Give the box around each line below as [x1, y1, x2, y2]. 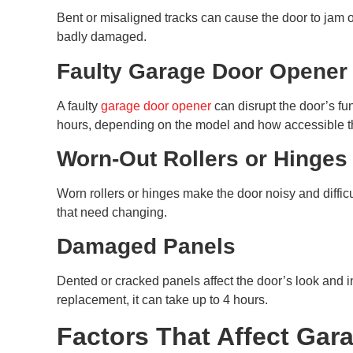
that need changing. [57, 205, 167, 219]
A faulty [57, 98, 101, 113]
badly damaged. [57, 30, 147, 44]
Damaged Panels [57, 234, 236, 259]
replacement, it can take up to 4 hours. [57, 293, 268, 307]
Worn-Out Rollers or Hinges [57, 146, 347, 171]
